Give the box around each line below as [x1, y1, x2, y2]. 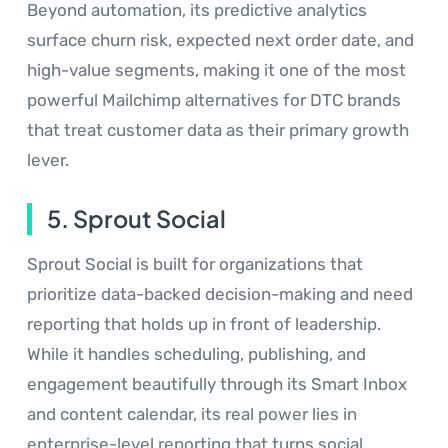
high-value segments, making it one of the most [27, 60, 406, 81]
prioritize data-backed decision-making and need [27, 284, 413, 305]
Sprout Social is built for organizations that [27, 254, 363, 275]
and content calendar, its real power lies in [27, 404, 357, 425]
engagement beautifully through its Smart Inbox [27, 374, 407, 395]
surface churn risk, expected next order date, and [27, 30, 414, 51]
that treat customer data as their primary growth [27, 120, 409, 141]
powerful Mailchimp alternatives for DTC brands [27, 90, 401, 111]
